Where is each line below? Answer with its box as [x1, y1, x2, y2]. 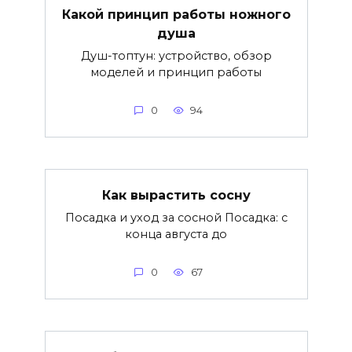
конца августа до [125, 226, 227, 241]
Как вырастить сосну [101, 187, 251, 203]
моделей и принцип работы [90, 64, 262, 79]
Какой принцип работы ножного [61, 6, 291, 22]
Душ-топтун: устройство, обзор [80, 48, 272, 63]
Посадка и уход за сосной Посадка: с [64, 210, 288, 225]
